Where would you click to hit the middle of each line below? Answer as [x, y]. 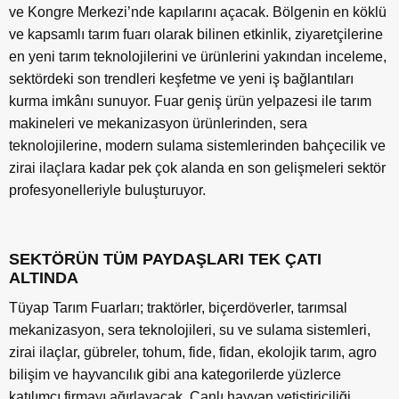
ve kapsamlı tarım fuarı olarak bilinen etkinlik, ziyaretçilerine [196, 35]
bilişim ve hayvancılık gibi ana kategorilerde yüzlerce [175, 375]
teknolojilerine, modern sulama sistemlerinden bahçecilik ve [197, 146]
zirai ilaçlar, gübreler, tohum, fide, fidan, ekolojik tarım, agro [193, 353]
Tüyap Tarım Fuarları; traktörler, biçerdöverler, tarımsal [178, 308]
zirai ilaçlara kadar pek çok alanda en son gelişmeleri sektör [197, 168]
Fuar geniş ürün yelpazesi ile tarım [263, 102]
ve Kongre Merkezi [68, 12]
